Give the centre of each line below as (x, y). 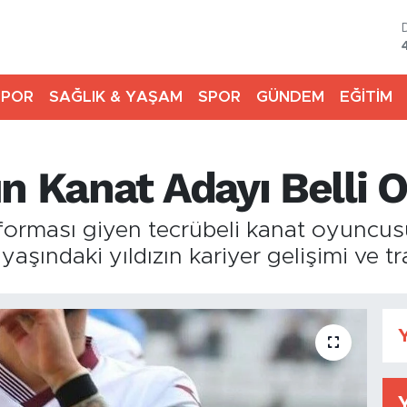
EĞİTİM (366, 97)
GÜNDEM (290, 97)
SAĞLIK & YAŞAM (115, 97)
